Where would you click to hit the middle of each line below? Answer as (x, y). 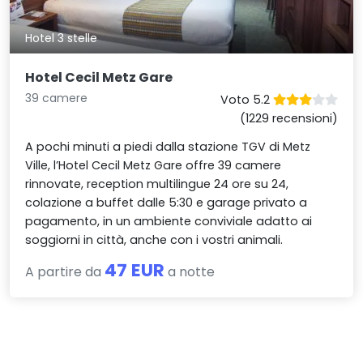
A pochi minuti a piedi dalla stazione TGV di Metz (168, 146)
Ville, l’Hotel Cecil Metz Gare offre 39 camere (154, 165)
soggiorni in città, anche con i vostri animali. (154, 239)
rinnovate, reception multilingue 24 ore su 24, (157, 184)
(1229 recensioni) (288, 118)
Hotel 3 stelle (62, 38)
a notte (190, 271)
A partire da (65, 271)
